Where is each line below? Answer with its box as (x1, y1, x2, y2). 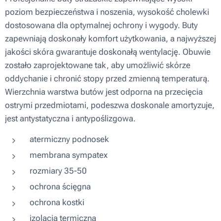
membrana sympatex (30, 150, 108, 160)
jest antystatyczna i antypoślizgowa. (5, 113, 136, 123)
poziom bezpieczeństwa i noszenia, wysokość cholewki (5, 7, 209, 17)
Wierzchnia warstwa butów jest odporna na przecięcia (5, 87, 203, 97)
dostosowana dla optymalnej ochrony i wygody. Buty (5, 20, 198, 30)
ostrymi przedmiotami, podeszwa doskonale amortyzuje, (5, 100, 215, 110)
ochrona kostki (30, 197, 84, 207)
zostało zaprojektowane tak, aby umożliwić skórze (5, 60, 190, 70)
